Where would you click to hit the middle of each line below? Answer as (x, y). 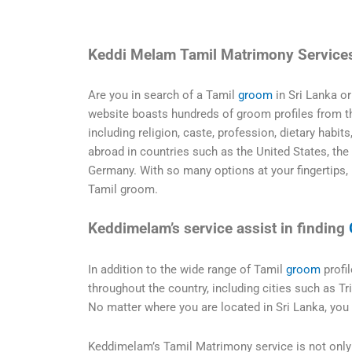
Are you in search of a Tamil (163, 95)
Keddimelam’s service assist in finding (218, 229)
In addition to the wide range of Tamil (187, 269)
